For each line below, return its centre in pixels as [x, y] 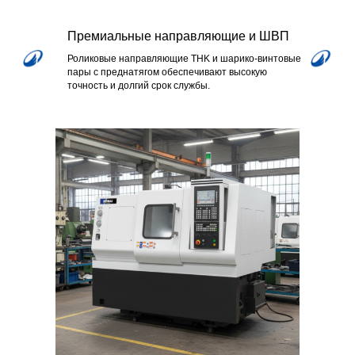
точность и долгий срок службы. [139, 85]
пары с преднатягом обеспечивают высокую [167, 72]
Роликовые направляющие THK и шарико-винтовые [184, 58]
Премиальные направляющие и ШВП [178, 36]
